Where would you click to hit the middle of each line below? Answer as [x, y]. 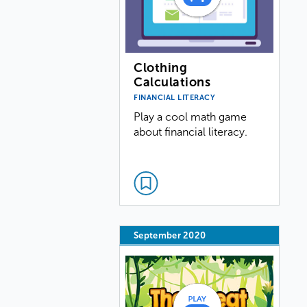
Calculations [172, 82]
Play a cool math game [191, 116]
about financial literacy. [191, 132]
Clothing [161, 67]
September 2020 [170, 235]
